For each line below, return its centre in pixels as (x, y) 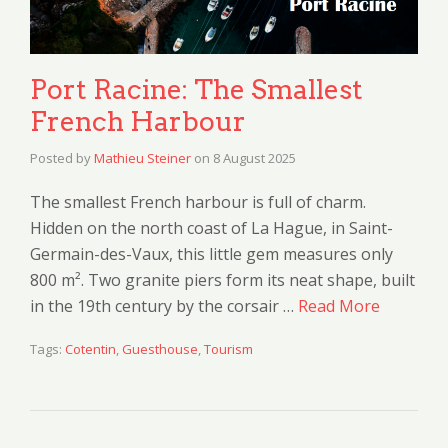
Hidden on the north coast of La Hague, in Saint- (211, 228)
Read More (339, 306)
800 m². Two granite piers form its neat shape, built (222, 280)
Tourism (228, 349)
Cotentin (90, 349)
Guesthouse (160, 349)
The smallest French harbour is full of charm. (198, 202)
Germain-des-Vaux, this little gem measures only (211, 254)
